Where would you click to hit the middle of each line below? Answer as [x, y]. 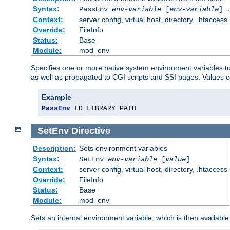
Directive [91, 131]
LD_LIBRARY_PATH [103, 108]
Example [56, 97]
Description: [54, 149]
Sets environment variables [123, 149]
